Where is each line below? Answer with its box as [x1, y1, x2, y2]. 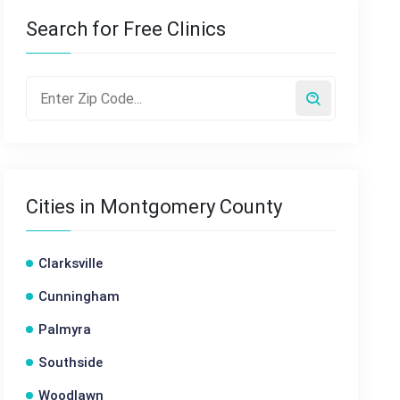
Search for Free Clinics [26, 18, 227, 40]
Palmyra [38, 321, 92, 337]
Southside [38, 354, 104, 371]
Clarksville [38, 255, 104, 271]
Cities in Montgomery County [26, 196, 283, 218]
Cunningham [38, 288, 121, 304]
